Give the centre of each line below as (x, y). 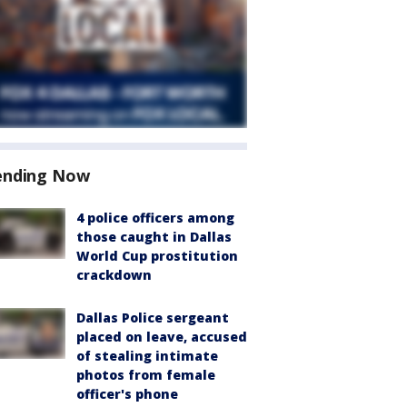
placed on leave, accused (162, 337)
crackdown (114, 275)
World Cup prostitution (157, 256)
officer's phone (127, 394)
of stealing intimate (147, 356)
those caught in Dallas (154, 237)
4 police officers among (155, 218)
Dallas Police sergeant (153, 318)
